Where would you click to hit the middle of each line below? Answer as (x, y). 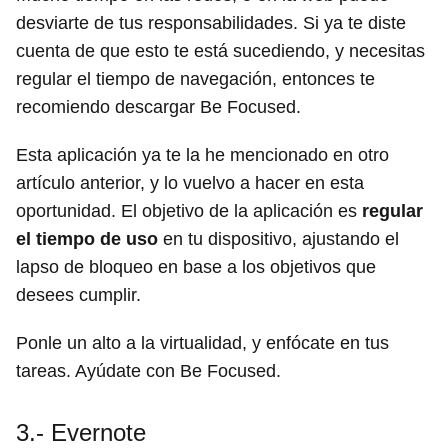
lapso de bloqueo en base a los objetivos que (196, 267)
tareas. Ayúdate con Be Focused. (148, 371)
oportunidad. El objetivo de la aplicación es (189, 211)
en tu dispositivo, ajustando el (278, 239)
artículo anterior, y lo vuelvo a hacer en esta (190, 183)
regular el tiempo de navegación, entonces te (195, 79)
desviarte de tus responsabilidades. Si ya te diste (211, 23)
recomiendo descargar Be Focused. (158, 107)
